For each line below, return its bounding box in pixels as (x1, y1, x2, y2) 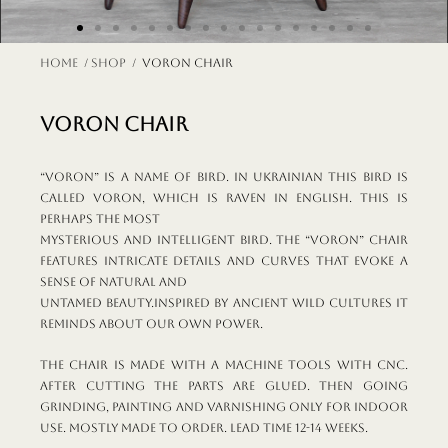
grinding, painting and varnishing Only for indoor (40, 400, 408, 414)
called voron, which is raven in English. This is (40, 191, 408, 205)
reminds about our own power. (40, 317, 263, 331)
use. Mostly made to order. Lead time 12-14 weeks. (40, 421, 368, 435)
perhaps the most (40, 212, 160, 226)
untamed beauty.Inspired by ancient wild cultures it (40, 296, 408, 310)
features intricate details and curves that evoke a (40, 254, 408, 268)
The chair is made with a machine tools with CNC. (40, 358, 408, 372)
